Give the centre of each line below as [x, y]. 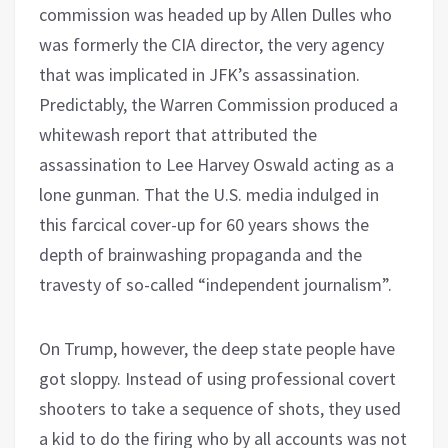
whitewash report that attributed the [178, 134]
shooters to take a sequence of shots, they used [220, 408]
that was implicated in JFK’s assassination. [199, 74]
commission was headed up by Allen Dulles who [215, 14]
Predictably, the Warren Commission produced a [218, 104]
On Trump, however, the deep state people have [217, 348]
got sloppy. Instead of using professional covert [217, 378]
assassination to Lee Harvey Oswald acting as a [216, 164]
